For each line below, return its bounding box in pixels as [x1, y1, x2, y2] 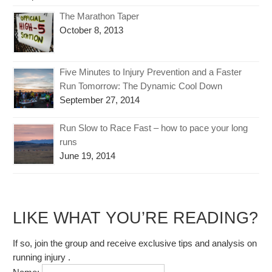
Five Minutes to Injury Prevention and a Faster [59, 67, 242, 78]
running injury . [13, 252, 71, 263]
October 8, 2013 [59, 25, 124, 36]
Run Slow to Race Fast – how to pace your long [59, 123, 248, 134]
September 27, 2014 [59, 95, 140, 106]
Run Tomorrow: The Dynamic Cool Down [59, 81, 223, 92]
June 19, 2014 [59, 151, 116, 161]
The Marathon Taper [59, 11, 140, 22]
